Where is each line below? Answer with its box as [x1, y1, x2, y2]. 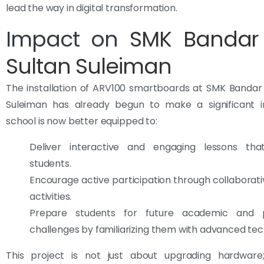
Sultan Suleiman [6, 51, 171, 81]
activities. [29, 189, 72, 203]
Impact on [6, 24, 130, 54]
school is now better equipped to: [6, 114, 157, 128]
